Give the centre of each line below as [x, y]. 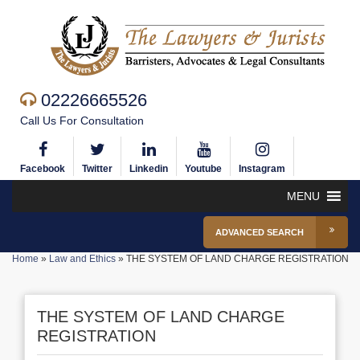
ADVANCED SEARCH [260, 232]
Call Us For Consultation [82, 121]
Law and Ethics [82, 259]
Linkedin [149, 169]
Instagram [262, 169]
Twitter [97, 169]
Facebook [43, 169]
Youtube [203, 169]
